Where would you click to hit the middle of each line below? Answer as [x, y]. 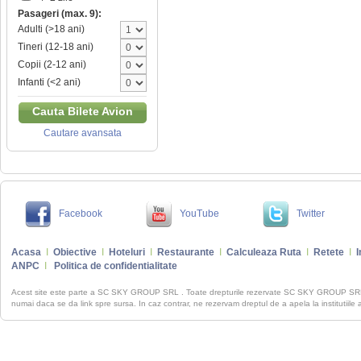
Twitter [311, 214]
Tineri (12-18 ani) [56, 47]
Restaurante [186, 253]
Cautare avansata [82, 133]
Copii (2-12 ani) [52, 65]
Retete [329, 253]
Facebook [81, 214]
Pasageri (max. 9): [60, 14]
